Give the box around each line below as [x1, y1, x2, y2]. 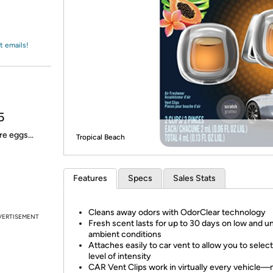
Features [73, 173, 107, 183]
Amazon [23, 15, 55, 26]
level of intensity [88, 251, 151, 261]
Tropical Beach [76, 133, 125, 141]
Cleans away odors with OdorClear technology [88, 207, 266, 218]
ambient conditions [88, 229, 161, 239]
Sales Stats [173, 173, 216, 183]
